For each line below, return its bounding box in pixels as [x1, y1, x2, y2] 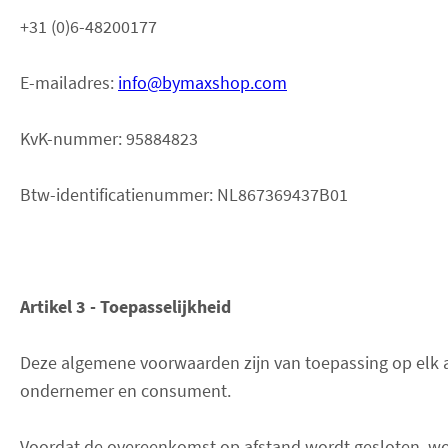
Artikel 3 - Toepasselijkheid [20, 294, 231, 318]
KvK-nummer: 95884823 [20, 126, 198, 150]
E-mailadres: [20, 70, 118, 94]
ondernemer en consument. [20, 378, 231, 402]
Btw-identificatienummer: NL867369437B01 [20, 182, 348, 206]
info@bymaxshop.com [118, 70, 287, 94]
